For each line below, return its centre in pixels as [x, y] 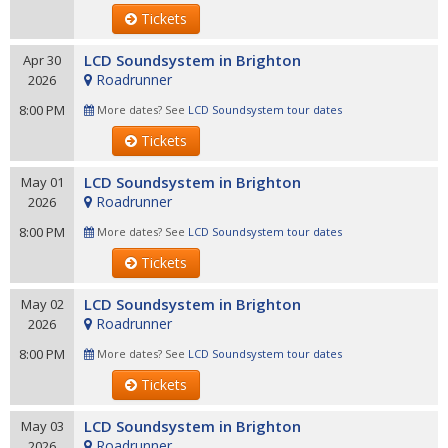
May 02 [42, 304]
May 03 [42, 426]
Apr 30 [42, 60]
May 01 [42, 182]
